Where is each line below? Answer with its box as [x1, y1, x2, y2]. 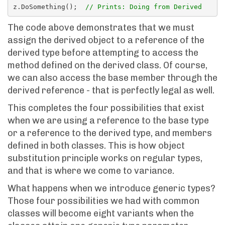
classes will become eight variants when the [8, 208, 194, 219]
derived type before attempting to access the [8, 47, 198, 58]
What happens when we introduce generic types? [8, 183, 215, 194]
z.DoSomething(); [13, 3, 85, 11]
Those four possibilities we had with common [8, 195, 199, 206]
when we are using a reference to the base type [8, 115, 209, 126]
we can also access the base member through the [8, 72, 217, 83]
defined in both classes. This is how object [8, 140, 185, 151]
